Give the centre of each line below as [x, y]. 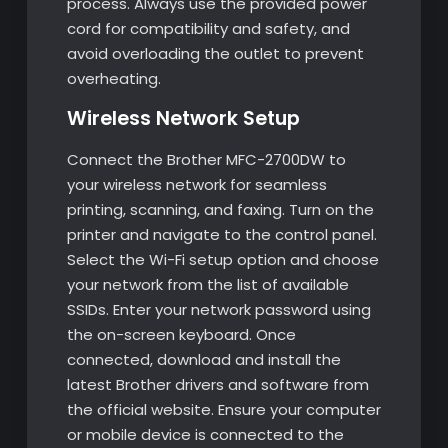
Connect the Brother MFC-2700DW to [206, 159]
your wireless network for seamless [196, 184]
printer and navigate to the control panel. [221, 234]
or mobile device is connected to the [205, 434]
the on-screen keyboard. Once [181, 334]
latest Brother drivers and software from [217, 384]
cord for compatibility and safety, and [208, 28]
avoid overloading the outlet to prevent [215, 53]
